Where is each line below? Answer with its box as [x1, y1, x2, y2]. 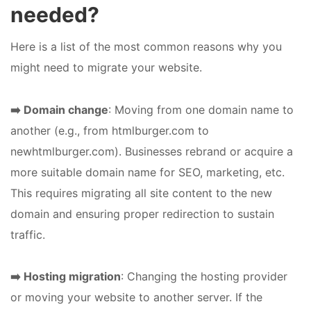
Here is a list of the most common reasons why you [10, 40, 282, 54]
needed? [10, 2, 99, 28]
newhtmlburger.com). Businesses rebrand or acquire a [10, 144, 293, 158]
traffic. [10, 227, 45, 242]
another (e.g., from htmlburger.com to [10, 123, 209, 137]
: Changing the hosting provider [121, 269, 287, 283]
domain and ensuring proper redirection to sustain [10, 206, 274, 221]
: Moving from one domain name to [108, 102, 294, 117]
